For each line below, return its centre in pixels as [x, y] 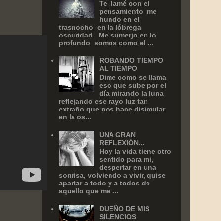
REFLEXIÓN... [122, 142]
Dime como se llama [133, 78]
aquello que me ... [88, 191]
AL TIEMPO [118, 68]
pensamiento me [128, 11]
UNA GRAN [118, 134]
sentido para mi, [127, 160]
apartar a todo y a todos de [104, 183]
